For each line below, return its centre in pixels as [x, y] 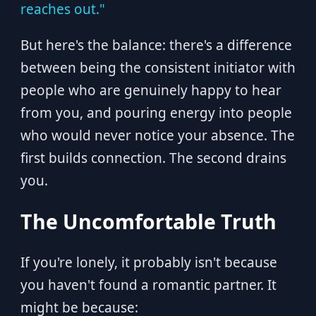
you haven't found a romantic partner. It [148, 285]
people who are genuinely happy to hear [151, 90]
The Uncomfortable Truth [148, 221]
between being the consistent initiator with [158, 68]
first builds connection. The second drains [153, 158]
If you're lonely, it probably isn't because [148, 262]
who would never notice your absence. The [157, 135]
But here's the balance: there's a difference [156, 45]
